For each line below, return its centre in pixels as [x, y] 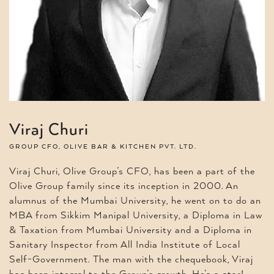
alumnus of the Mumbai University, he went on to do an [135, 201]
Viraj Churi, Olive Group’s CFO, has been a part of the [132, 171]
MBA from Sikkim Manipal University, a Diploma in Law [136, 215]
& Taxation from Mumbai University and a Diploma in [131, 230]
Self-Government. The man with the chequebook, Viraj [131, 259]
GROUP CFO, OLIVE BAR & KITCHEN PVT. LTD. [103, 146]
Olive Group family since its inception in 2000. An [124, 186]
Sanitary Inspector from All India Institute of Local [125, 245]
